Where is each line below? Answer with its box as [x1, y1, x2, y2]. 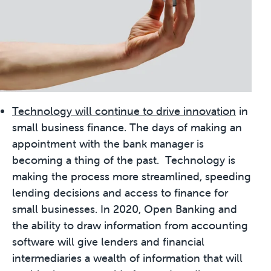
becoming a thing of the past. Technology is [12, 153, 235, 168]
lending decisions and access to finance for [12, 186, 228, 200]
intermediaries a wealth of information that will [12, 251, 243, 266]
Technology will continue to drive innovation [12, 104, 236, 119]
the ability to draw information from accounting [12, 218, 248, 233]
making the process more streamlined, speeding [12, 169, 251, 184]
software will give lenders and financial [12, 235, 204, 249]
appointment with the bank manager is [12, 137, 204, 151]
